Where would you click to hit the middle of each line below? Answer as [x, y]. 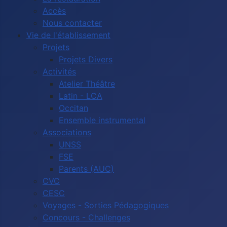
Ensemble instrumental [102, 120]
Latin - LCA [81, 96]
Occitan [73, 108]
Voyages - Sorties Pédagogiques [106, 205]
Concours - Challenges [86, 217]
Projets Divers [86, 59]
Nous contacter [72, 23]
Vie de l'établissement [68, 35]
